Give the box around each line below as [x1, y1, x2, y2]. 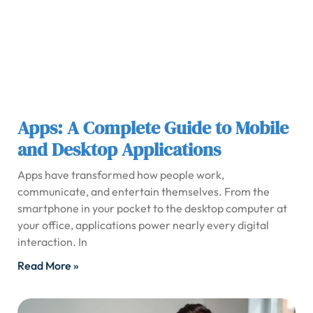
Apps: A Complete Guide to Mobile [17, 115, 289, 141]
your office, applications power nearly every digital [17, 218, 269, 233]
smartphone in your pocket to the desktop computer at [17, 201, 287, 216]
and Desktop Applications [17, 137, 221, 163]
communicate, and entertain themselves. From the [17, 184, 270, 199]
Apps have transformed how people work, [17, 168, 224, 182]
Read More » [17, 259, 79, 273]
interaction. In [17, 235, 87, 249]
